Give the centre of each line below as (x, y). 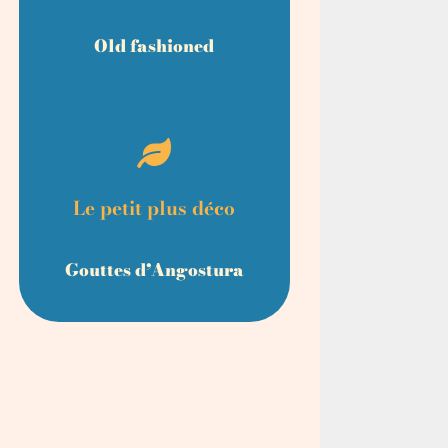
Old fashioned (154, 45)
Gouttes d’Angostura (154, 269)
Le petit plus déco (154, 209)
